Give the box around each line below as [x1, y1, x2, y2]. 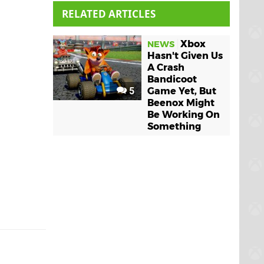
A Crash [147, 62, 184, 73]
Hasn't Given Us [147, 50, 223, 61]
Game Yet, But [147, 85, 216, 97]
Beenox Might [147, 97, 214, 108]
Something [147, 121, 201, 132]
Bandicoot [147, 74, 197, 85]
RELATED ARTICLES [62, 7, 156, 21]
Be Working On [147, 109, 220, 120]
